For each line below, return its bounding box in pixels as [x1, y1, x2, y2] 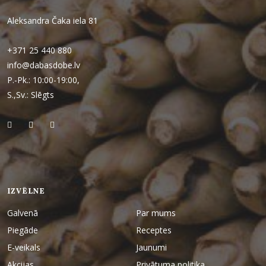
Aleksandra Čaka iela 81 [7, 15, 98, 26]
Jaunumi [136, 242, 167, 253]
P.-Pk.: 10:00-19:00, [7, 74, 80, 85]
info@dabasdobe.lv [7, 59, 83, 71]
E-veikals [7, 242, 40, 253]
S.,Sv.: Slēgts [7, 89, 54, 100]
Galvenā [7, 207, 38, 218]
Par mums [136, 207, 176, 218]
